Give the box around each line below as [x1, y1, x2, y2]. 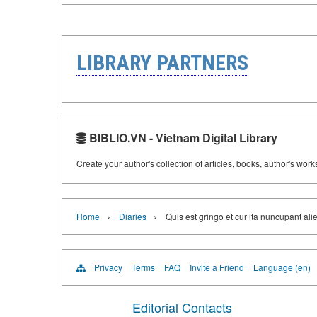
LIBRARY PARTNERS [76, 50, 248, 75]
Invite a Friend [190, 260, 244, 273]
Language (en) [253, 260, 311, 273]
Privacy [94, 260, 122, 273]
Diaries [119, 209, 146, 222]
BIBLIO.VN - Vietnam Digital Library [86, 129, 277, 146]
